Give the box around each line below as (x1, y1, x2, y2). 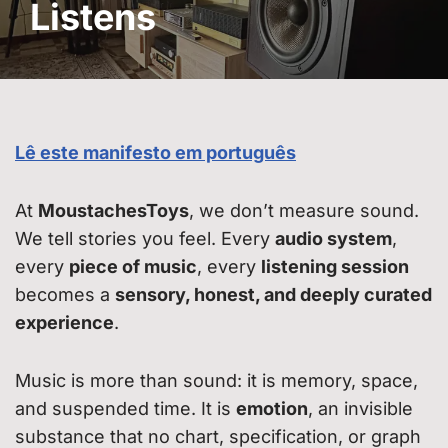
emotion (236, 397, 308, 419)
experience (15, 311, 114, 333)
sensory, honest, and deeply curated (115, 283, 432, 305)
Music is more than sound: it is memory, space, (15, 369, 418, 391)
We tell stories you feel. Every (15, 227, 275, 249)
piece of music (69, 255, 197, 277)
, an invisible (308, 397, 413, 419)
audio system (275, 227, 392, 249)
